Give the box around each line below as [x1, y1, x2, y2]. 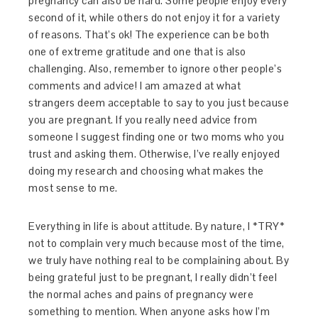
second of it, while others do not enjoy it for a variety [28, 11, 280, 25]
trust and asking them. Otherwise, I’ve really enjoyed [28, 147, 280, 161]
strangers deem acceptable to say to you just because [28, 96, 290, 110]
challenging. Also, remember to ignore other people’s [28, 62, 283, 76]
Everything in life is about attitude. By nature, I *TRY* [28, 219, 285, 234]
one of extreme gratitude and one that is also [28, 45, 246, 59]
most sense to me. [28, 181, 118, 195]
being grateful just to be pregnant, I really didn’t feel [28, 270, 278, 285]
